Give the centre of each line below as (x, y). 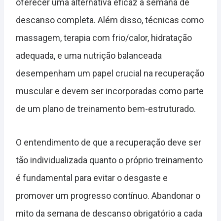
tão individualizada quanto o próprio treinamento (109, 160)
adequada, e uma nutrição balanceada (89, 56)
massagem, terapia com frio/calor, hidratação (104, 38)
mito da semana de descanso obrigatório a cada (109, 214)
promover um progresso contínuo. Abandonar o (108, 196)
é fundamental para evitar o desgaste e (92, 178)
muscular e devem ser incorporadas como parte (110, 91)
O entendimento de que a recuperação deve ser (109, 143)
